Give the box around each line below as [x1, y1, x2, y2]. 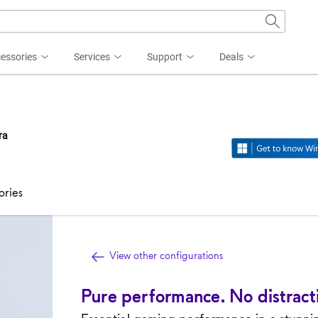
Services [74, 51, 110, 62]
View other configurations [106, 248, 223, 263]
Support [147, 51, 182, 62]
